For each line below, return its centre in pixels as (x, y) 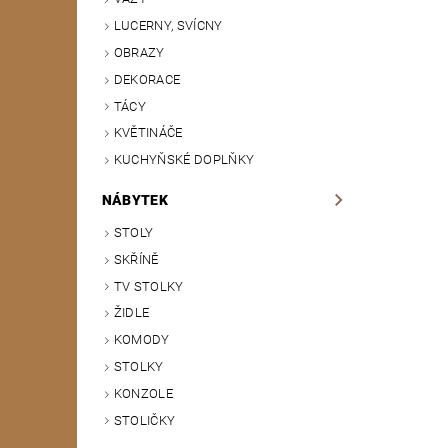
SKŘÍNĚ (136, 259)
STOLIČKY (144, 420)
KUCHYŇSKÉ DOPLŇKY (184, 160)
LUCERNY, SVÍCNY (168, 26)
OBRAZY (139, 53)
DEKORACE (147, 79)
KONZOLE (143, 393)
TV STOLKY (148, 286)
